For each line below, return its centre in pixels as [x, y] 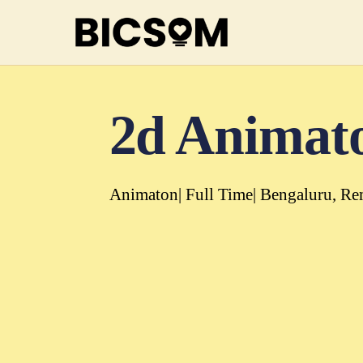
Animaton [143, 194]
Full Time [219, 194]
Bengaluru [296, 194]
